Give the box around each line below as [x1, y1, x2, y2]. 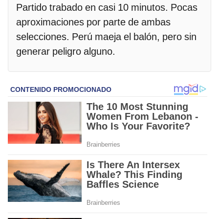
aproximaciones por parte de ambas [16, 16, 171, 28]
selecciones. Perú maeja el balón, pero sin [16, 31, 197, 43]
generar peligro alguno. [16, 45, 118, 58]
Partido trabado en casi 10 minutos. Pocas [16, 1, 197, 14]
